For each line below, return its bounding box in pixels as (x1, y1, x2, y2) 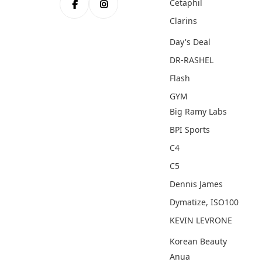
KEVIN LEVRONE (170, 215, 232, 226)
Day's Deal (170, 36, 211, 48)
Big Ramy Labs (170, 106, 227, 118)
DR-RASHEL (170, 54, 213, 66)
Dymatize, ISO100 (170, 196, 239, 208)
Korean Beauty (170, 236, 227, 247)
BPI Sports (170, 124, 210, 136)
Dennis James (170, 178, 223, 190)
